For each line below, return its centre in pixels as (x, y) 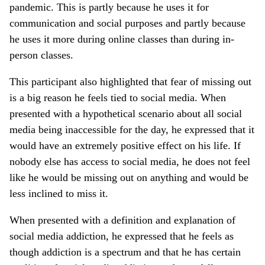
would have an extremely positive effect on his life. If (125, 145)
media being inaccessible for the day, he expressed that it (132, 129)
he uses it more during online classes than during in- (122, 39)
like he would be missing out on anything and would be (129, 177)
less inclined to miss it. (59, 193)
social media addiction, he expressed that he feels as (122, 236)
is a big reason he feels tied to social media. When (118, 97)
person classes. (41, 55)
